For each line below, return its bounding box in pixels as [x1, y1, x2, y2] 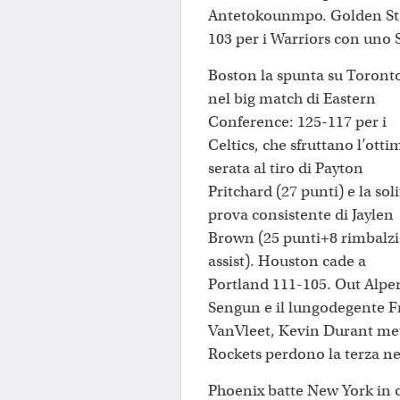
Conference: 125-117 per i [208, 112, 387, 131]
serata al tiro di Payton [208, 158, 363, 178]
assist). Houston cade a [208, 251, 366, 271]
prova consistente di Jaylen [208, 204, 394, 224]
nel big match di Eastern [208, 88, 376, 108]
